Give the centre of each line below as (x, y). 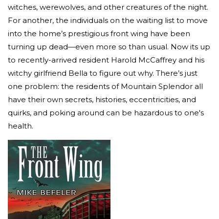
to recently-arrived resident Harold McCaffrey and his (106, 60)
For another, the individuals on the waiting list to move (108, 20)
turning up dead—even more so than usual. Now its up (109, 46)
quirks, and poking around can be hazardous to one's (106, 112)
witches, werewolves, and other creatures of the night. (108, 7)
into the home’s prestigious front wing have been (99, 33)
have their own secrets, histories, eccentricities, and (102, 99)
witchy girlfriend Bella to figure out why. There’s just (103, 73)
